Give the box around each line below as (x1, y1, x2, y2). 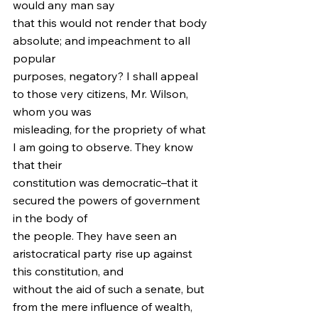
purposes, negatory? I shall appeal (13, 69, 201, 83)
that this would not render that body (13, 16, 210, 30)
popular (13, 51, 55, 65)
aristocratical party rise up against (13, 246, 195, 261)
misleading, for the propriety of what (13, 122, 209, 136)
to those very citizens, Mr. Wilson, (13, 87, 191, 101)
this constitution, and (13, 264, 124, 278)
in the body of (13, 211, 87, 225)
